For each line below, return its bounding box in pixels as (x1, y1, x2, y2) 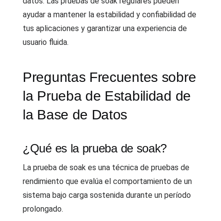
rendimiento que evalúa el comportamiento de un (23, 177, 192, 186)
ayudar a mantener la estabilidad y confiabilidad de (23, 10, 196, 19)
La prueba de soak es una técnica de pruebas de (23, 163, 189, 172)
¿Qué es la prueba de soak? (23, 142, 167, 155)
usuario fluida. (23, 37, 69, 47)
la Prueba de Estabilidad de (23, 88, 191, 104)
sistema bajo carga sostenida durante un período (23, 190, 191, 200)
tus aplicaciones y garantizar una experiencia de (23, 24, 187, 33)
